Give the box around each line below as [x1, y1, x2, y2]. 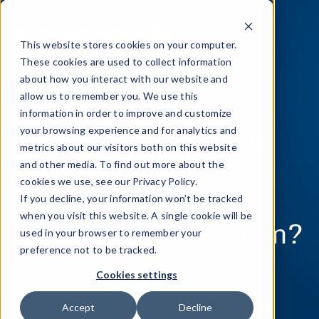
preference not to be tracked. [20, 244, 157, 256]
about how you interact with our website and [20, 73, 228, 85]
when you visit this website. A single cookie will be [20, 209, 252, 221]
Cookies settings [96, 268, 177, 281]
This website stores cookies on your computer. [20, 38, 237, 51]
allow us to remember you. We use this [20, 90, 199, 102]
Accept [62, 301, 95, 314]
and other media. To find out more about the [20, 158, 224, 170]
